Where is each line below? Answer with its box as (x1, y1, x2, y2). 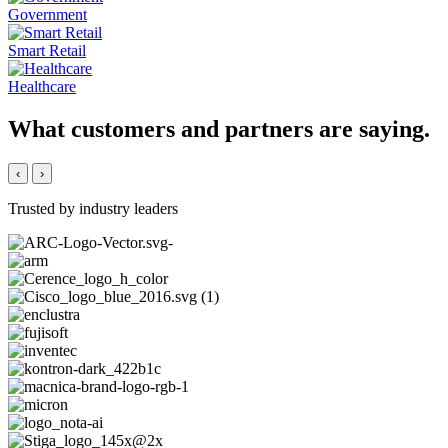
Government (8, 6, 87, 24)
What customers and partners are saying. (8, 116, 430, 143)
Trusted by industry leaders (8, 200, 178, 218)
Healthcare (8, 78, 76, 96)
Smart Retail (8, 42, 86, 60)
